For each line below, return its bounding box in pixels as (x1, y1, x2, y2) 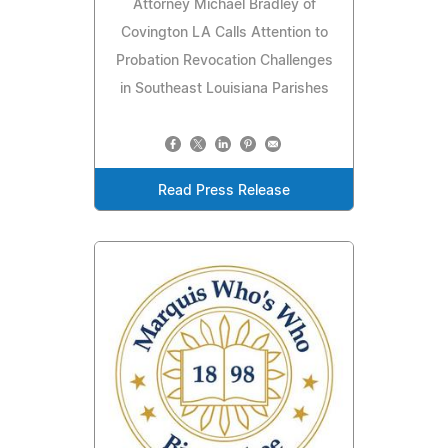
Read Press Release (158, 184, 290, 199)
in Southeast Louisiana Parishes (119, 82, 329, 97)
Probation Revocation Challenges (115, 54, 333, 69)
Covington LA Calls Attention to (120, 26, 328, 41)
